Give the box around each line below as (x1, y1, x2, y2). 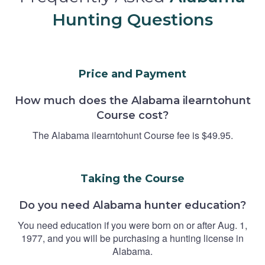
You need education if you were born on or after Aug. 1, (18, 218, 247, 232)
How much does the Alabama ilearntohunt (14, 93, 251, 107)
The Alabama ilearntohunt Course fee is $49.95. (32, 128, 233, 142)
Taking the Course (80, 172, 185, 185)
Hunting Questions (52, 9, 213, 30)
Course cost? (96, 108, 169, 122)
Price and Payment (79, 67, 186, 80)
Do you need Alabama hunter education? (19, 198, 246, 212)
